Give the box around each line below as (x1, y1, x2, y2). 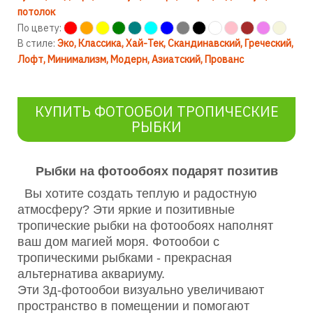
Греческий (245, 37, 291, 50)
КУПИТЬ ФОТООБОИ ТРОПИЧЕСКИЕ (34, 102, 279, 122)
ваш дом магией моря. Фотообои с (17, 235, 219, 249)
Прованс (205, 53, 244, 66)
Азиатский (152, 53, 201, 66)
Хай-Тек (126, 37, 163, 50)
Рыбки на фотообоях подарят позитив (35, 164, 278, 179)
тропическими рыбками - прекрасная (17, 251, 232, 265)
